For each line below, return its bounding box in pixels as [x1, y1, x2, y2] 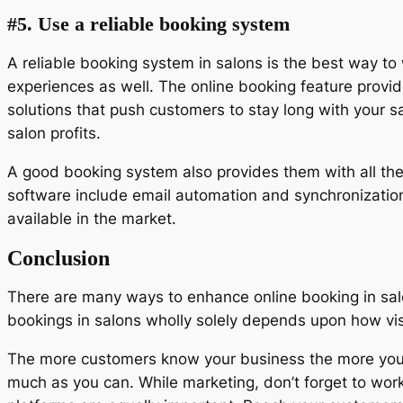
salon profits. [7, 124, 101, 143]
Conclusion [7, 246, 110, 270]
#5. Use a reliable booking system [7, 13, 290, 36]
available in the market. [7, 209, 176, 228]
